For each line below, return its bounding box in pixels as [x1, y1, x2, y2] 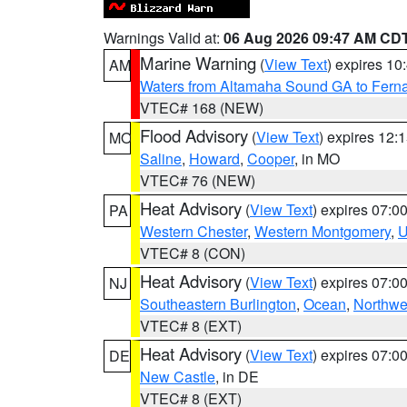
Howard [189, 148, 240, 169]
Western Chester [140, 221, 247, 242]
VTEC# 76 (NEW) [140, 170, 255, 191]
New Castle [140, 366, 215, 387]
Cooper [247, 148, 294, 169]
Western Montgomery [254, 221, 391, 242]
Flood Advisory [140, 124, 248, 147]
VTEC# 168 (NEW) [140, 97, 263, 118]
